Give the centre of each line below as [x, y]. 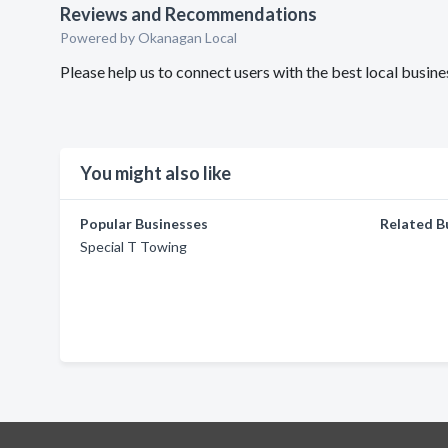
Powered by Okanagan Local [148, 37]
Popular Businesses [144, 223]
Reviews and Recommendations [188, 14]
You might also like [155, 173]
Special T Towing [133, 246]
